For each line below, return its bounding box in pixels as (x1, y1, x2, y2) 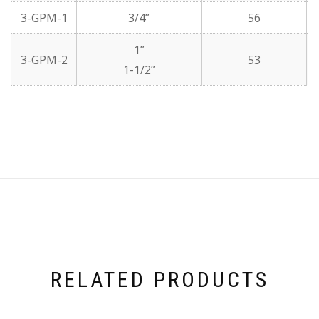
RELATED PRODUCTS (50, 267, 269, 292)
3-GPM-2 (20, 52, 68, 68)
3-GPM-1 (20, 10, 68, 26)
